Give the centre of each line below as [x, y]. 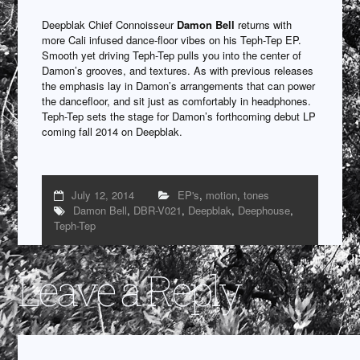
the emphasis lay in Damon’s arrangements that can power [179, 85]
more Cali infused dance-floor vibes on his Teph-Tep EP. [172, 39]
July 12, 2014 [103, 194]
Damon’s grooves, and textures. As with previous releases [178, 70]
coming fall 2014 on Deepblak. [112, 131]
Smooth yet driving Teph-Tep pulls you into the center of [172, 55]
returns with [264, 24]
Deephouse [264, 210]
